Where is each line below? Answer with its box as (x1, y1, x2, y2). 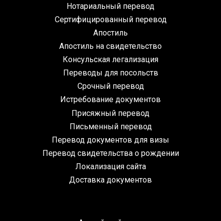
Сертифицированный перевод (54, 14, 167, 24)
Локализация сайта (75, 161, 146, 171)
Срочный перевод (77, 81, 144, 91)
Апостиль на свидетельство (59, 41, 162, 51)
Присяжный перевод (72, 108, 149, 118)
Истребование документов (60, 95, 161, 105)
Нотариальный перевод (67, 1, 154, 11)
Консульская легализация (63, 55, 158, 65)
